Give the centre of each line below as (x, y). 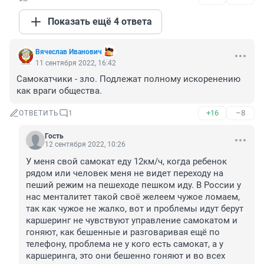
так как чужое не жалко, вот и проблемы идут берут (135, 209)
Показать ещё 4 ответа (100, 22)
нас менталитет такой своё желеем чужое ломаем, (133, 197)
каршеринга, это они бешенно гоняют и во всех (126, 256)
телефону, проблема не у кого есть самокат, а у (125, 244)
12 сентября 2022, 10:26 (85, 145)
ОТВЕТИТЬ (39, 113)
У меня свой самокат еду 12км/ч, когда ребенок (126, 162)
